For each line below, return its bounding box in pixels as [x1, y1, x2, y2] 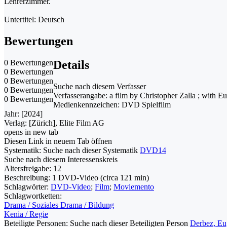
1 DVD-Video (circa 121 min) [52, 173, 149, 182]
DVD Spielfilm [122, 100, 171, 109]
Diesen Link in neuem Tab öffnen [4, 136, 112, 145]
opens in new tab [4, 127, 58, 136]
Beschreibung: [4, 173, 52, 182]
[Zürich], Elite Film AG [29, 118, 104, 127]
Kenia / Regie [4, 209, 48, 218]
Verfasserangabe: [53, 91, 107, 100]
